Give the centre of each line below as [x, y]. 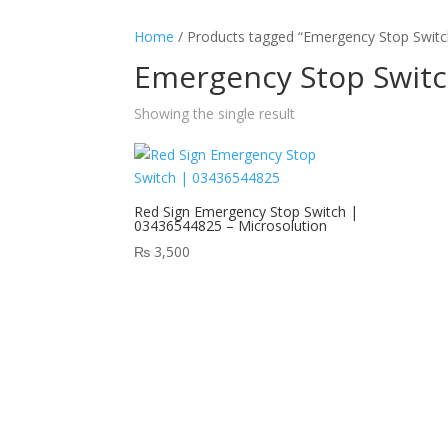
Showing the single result [215, 113]
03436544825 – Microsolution [231, 225]
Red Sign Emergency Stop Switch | [246, 211]
